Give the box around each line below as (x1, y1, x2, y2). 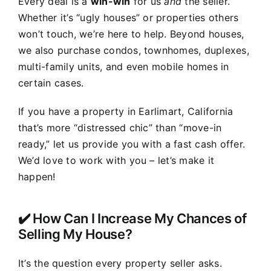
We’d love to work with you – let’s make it (18, 154, 215, 166)
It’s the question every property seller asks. (18, 256, 222, 269)
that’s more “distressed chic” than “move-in (18, 121, 222, 134)
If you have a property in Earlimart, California (18, 105, 233, 117)
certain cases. (18, 76, 84, 89)
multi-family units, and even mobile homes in (18, 60, 229, 73)
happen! (18, 170, 56, 183)
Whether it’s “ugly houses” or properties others (18, 11, 239, 24)
